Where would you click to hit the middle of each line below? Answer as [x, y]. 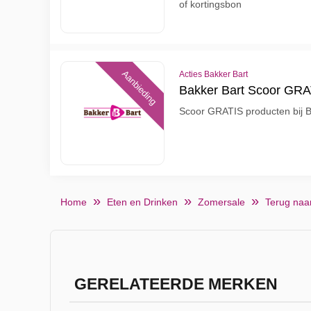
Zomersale [221, 202]
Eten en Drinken [142, 202]
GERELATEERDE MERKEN [176, 284]
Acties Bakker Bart [213, 74]
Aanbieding [139, 88]
